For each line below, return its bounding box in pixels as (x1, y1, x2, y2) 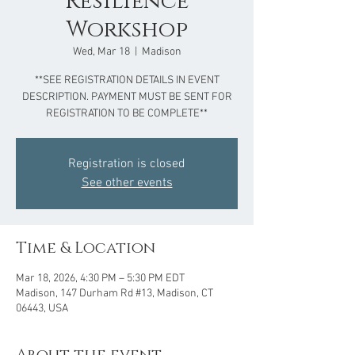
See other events (81, 175, 173, 191)
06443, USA (16, 302, 68, 315)
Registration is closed (68, 156, 185, 172)
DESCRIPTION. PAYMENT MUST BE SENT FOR (21, 90, 232, 104)
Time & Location (16, 238, 155, 258)
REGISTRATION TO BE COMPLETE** (46, 107, 208, 120)
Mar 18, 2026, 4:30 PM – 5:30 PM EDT (16, 272, 185, 285)
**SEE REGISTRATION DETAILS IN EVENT (34, 74, 219, 87)
